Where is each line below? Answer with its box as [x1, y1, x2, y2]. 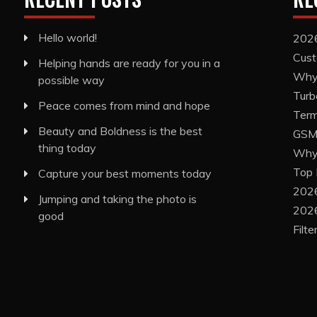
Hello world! [38, 30, 97, 45]
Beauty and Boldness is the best [38, 124, 202, 138]
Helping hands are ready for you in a [38, 56, 220, 70]
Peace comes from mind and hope [38, 98, 210, 113]
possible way [38, 73, 105, 87]
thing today [38, 141, 96, 155]
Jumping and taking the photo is [38, 192, 197, 206]
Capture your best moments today [38, 166, 212, 180]
